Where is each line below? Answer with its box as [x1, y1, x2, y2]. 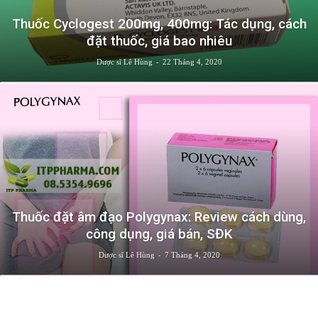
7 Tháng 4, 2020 [164, 250, 220, 259]
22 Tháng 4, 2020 [162, 57, 222, 66]
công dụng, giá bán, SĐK [85, 225, 233, 242]
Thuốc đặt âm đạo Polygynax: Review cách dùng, [12, 208, 306, 225]
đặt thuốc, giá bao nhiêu [86, 32, 232, 49]
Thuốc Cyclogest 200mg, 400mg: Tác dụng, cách [11, 15, 307, 32]
